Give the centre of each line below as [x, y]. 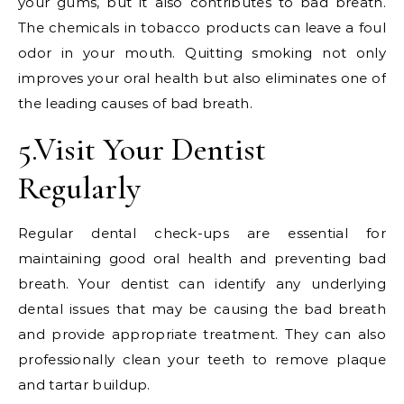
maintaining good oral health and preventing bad [202, 258]
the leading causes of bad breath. [135, 103]
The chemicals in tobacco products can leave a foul [202, 27]
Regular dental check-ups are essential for [202, 233]
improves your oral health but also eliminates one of [202, 78]
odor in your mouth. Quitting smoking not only [202, 52]
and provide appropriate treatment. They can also [202, 334]
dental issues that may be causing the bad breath [202, 308]
